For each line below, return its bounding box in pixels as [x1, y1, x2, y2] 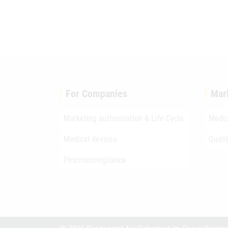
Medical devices [64, 134, 117, 144]
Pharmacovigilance [64, 155, 126, 165]
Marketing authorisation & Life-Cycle [64, 113, 184, 123]
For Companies [66, 88, 127, 100]
